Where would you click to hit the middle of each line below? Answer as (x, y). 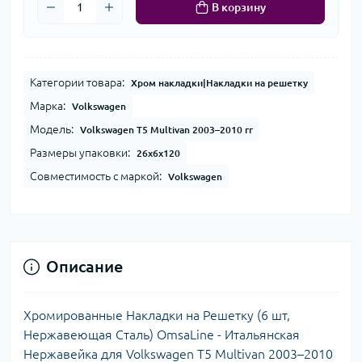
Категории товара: (77, 83)
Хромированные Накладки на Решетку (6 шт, (157, 316)
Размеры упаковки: (80, 153)
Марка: (48, 106)
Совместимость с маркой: (96, 177)
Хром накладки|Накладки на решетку (219, 83)
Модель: (52, 130)
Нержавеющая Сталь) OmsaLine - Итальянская (162, 335)
